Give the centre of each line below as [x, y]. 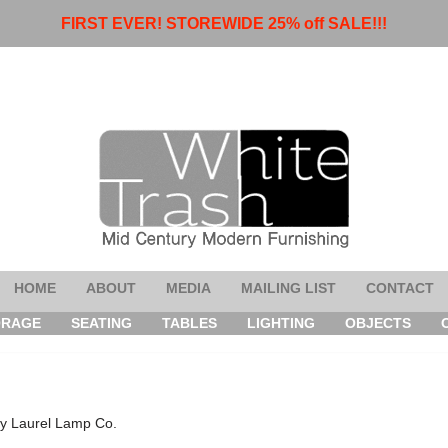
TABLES [190, 322]
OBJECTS [378, 322]
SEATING [102, 322]
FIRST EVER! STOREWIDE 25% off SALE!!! [224, 23]
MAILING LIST [288, 287]
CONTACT [400, 287]
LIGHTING [281, 322]
